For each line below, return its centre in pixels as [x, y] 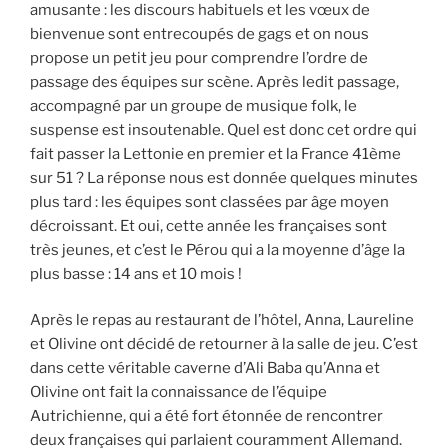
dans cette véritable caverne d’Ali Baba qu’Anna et [205, 368]
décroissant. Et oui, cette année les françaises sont [208, 225]
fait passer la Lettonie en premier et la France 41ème [215, 153]
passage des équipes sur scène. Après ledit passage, [214, 81]
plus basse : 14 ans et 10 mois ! [136, 273]
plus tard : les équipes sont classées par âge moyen [209, 201]
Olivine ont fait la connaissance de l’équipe [178, 392]
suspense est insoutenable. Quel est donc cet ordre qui [223, 129]
